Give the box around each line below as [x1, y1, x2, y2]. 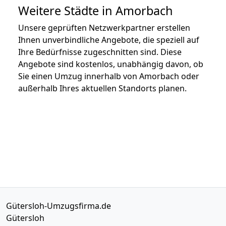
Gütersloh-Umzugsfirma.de [6, 200, 111, 211]
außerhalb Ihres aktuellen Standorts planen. [18, 82, 187, 94]
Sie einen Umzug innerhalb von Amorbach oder [18, 70, 199, 82]
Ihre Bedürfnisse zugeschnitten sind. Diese [18, 46, 182, 58]
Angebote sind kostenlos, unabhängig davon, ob [18, 58, 203, 70]
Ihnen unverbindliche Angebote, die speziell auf [18, 34, 199, 45]
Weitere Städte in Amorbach [18, 2, 173, 19]
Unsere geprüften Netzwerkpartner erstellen [18, 22, 190, 33]
